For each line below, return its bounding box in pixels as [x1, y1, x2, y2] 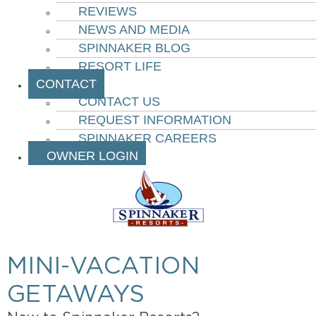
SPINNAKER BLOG [78, 41, 190, 55]
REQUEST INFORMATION [78, 113, 231, 127]
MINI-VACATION [7, 256, 200, 277]
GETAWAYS [7, 284, 145, 305]
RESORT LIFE [78, 59, 162, 73]
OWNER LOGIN [36, 149, 138, 163]
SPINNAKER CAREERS [78, 131, 217, 145]
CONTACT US [78, 95, 160, 109]
